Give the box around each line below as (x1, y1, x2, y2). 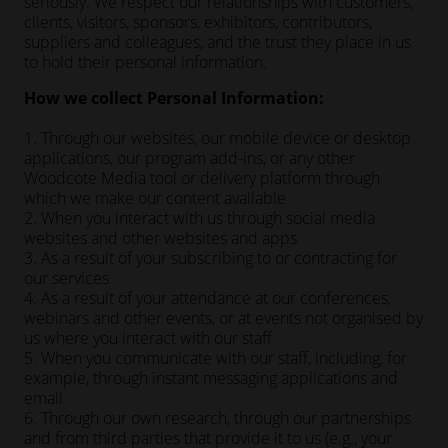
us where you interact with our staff (24, 327, 272, 349)
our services (24, 267, 109, 289)
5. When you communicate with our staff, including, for (24, 347, 407, 369)
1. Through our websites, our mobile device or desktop (24, 127, 411, 149)
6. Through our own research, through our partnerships (24, 407, 411, 429)
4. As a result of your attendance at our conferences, (24, 287, 391, 309)
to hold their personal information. (24, 51, 267, 73)
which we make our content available (24, 187, 286, 209)
